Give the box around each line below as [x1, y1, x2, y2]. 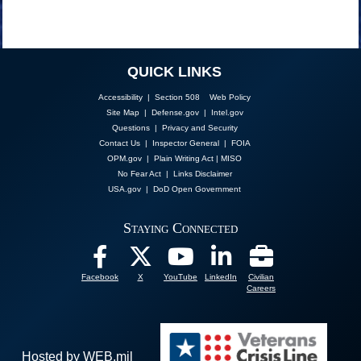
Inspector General [151, 139, 219, 147]
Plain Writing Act [154, 154, 214, 163]
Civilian [248, 272, 274, 281]
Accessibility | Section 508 [98, 93, 200, 102]
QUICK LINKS [127, 64, 222, 80]
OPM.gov [107, 154, 142, 163]
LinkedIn [205, 272, 237, 281]
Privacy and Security [161, 123, 238, 132]
